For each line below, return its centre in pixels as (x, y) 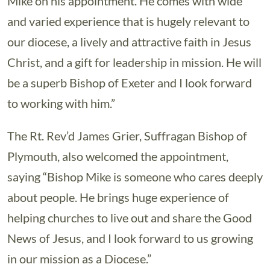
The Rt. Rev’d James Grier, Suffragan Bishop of (127, 136)
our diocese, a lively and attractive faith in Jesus (129, 42)
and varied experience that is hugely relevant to (128, 21)
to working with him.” (61, 103)
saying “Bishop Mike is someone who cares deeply (135, 177)
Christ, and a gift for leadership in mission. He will (134, 62)
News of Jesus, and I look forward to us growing (130, 238)
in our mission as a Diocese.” (79, 259)
